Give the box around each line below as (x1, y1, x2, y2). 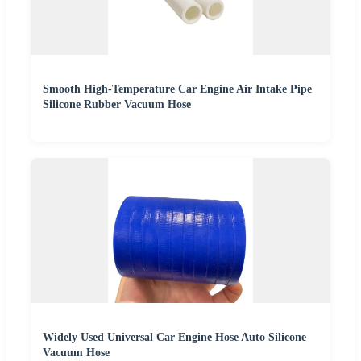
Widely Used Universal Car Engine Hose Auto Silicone (43, 331, 306, 344)
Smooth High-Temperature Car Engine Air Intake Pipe (43, 83, 312, 96)
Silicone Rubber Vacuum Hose (43, 98, 191, 111)
